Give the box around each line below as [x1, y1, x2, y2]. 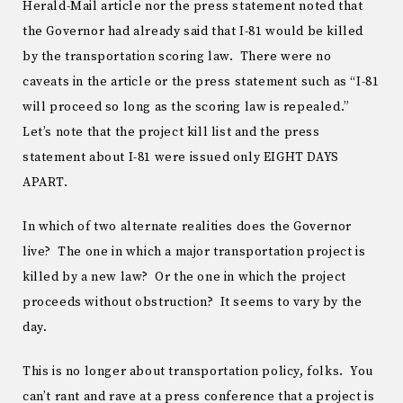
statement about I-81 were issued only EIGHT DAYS [22, 149, 339, 166]
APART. [22, 175, 68, 192]
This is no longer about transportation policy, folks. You [22, 363, 373, 380]
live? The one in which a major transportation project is [22, 244, 366, 261]
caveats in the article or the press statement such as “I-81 [22, 74, 380, 91]
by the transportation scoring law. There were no [22, 49, 332, 66]
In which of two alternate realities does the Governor [22, 219, 352, 236]
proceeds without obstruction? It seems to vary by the [22, 294, 363, 311]
